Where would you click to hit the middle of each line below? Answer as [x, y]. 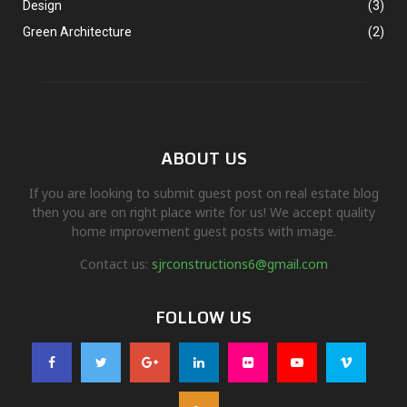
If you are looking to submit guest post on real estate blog [203, 194]
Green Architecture [77, 32]
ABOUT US [203, 159]
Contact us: [115, 264]
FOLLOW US [203, 318]
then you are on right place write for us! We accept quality [203, 213]
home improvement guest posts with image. [203, 232]
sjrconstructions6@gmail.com [239, 264]
